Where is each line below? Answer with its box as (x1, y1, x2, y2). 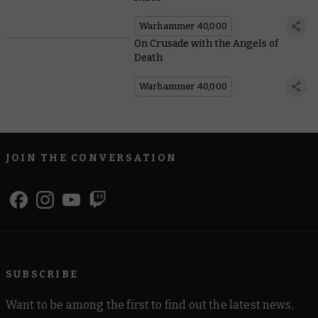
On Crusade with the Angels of (133, 38, 278, 50)
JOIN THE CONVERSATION (6, 152, 177, 165)
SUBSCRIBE (6, 268, 79, 281)
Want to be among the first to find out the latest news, (6, 298, 294, 312)
